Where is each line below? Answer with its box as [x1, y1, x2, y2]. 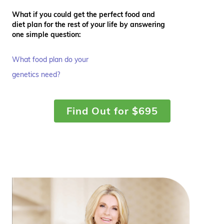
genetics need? [12, 69, 60, 79]
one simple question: [12, 29, 81, 39]
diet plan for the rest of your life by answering [12, 19, 165, 29]
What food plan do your [12, 54, 88, 64]
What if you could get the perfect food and [12, 9, 155, 19]
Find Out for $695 [66, 104, 158, 117]
